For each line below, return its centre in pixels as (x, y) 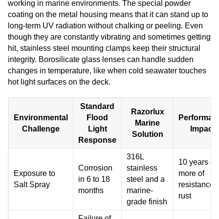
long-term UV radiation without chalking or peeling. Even (105, 26)
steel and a (146, 179)
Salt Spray (32, 185)
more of (191, 174)
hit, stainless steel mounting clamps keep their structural (104, 48)
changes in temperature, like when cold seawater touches (107, 71)
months (91, 191)
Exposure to (34, 174)
